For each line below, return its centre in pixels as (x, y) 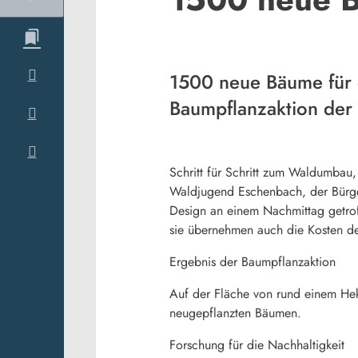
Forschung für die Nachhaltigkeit (257, 344)
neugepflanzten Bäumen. (235, 312)
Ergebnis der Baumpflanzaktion (253, 261)
